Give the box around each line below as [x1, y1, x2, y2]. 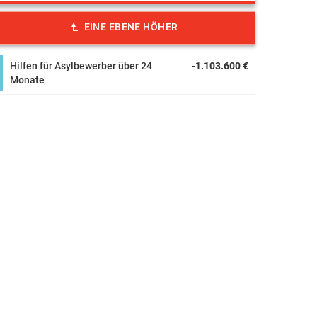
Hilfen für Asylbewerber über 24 [10, 60, 152, 71]
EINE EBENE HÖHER [83, 21, 178, 33]
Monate [10, 74, 45, 86]
